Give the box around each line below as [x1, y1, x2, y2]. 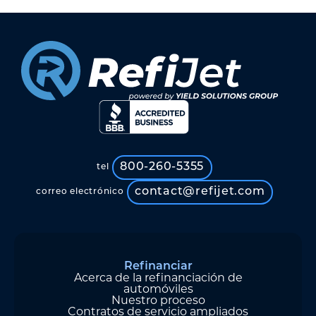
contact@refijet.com [135, 186, 265, 198]
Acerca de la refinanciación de [73, 270, 243, 284]
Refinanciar [123, 260, 193, 272]
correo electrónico [36, 188, 124, 197]
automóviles [123, 281, 193, 296]
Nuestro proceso [111, 293, 205, 307]
